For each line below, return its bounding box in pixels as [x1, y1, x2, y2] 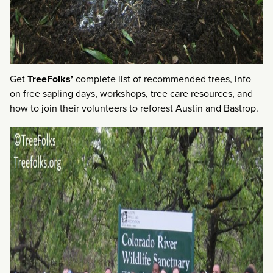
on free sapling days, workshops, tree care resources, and [10, 86, 253, 101]
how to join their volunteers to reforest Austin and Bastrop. [10, 101, 258, 115]
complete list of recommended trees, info [73, 71, 251, 86]
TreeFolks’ [27, 71, 73, 86]
